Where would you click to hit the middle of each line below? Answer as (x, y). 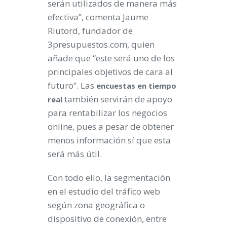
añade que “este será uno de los (111, 58)
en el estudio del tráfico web (104, 191)
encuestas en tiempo (136, 86)
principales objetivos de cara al (110, 72)
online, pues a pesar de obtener (111, 126)
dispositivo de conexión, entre (107, 219)
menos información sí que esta (109, 140)
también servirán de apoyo (117, 99)
